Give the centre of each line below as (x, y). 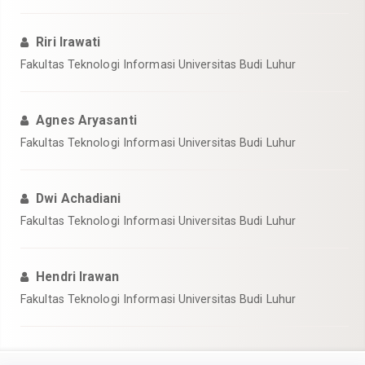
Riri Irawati (68, 42)
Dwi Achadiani (79, 198)
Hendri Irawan (78, 277)
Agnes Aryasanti (86, 120)
